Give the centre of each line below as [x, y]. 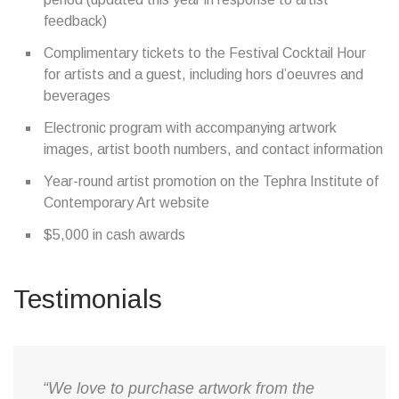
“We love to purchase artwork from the [179, 388]
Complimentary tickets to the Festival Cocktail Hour [205, 53]
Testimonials [88, 299]
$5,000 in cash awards [114, 235]
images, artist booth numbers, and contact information [213, 149]
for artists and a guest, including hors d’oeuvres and [204, 74]
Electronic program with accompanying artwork [190, 128]
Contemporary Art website [126, 203]
